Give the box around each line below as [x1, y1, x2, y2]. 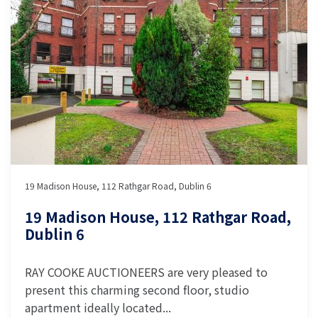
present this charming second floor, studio [25, 281, 249, 298]
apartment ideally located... [25, 299, 171, 316]
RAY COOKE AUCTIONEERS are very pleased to [25, 263, 268, 280]
